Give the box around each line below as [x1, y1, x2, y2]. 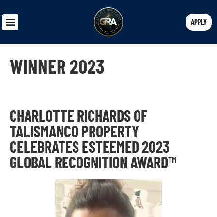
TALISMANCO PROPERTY [10, 122, 139, 140]
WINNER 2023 [10, 54, 104, 77]
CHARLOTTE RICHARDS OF [10, 106, 147, 124]
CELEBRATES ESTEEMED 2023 [10, 137, 170, 155]
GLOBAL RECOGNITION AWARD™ [10, 153, 176, 171]
